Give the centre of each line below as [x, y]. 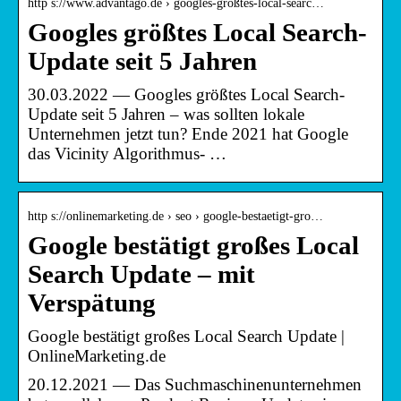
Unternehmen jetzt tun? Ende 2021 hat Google [188, 133]
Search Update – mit [141, 274]
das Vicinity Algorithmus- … [127, 153]
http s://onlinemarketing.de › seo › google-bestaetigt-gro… [175, 216]
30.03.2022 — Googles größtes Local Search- [186, 94]
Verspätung [92, 303]
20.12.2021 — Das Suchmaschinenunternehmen [195, 384]
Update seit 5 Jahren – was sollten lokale [166, 114]
